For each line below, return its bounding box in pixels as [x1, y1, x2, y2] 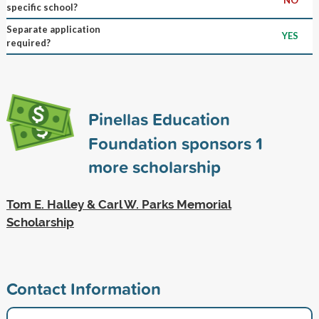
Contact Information [6, 276, 161, 300]
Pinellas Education [88, 106, 230, 131]
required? [6, 36, 51, 48]
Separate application [6, 23, 100, 35]
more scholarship [88, 154, 221, 179]
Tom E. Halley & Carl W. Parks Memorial [6, 197, 231, 211]
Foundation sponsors [88, 130, 256, 155]
